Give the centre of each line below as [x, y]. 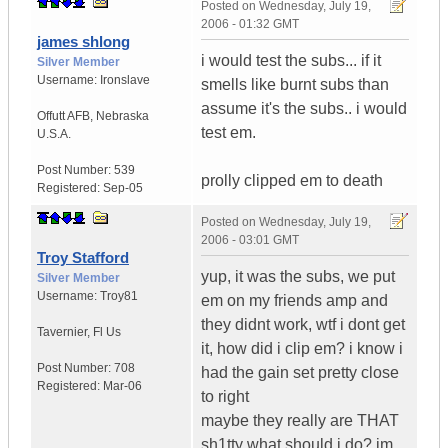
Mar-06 [122, 386]
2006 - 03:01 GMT [250, 240]
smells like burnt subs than [295, 85]
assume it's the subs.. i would [304, 109]
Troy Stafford [83, 258]
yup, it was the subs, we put [298, 277]
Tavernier [62, 332]
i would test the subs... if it [291, 61]
